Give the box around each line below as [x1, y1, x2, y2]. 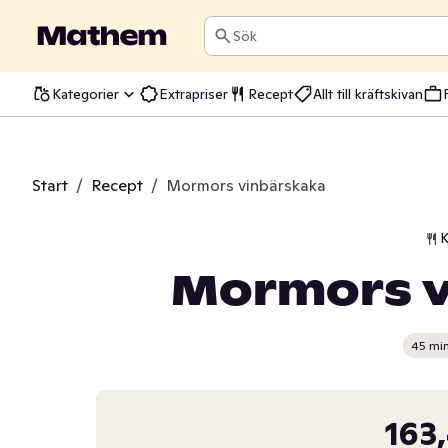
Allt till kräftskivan [313, 84, 423, 103]
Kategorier [52, 84, 119, 103]
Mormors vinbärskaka [166, 175, 326, 195]
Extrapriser [159, 84, 228, 103]
